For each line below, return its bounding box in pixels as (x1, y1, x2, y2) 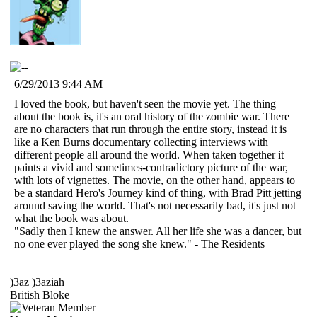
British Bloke (10, 288, 69, 301)
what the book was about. (14, 212, 129, 224)
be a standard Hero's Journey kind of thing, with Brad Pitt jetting (14, 186, 301, 199)
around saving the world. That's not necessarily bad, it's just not (14, 199, 296, 212)
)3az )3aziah (10, 275, 64, 288)
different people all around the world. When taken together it (14, 148, 284, 161)
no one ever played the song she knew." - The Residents (14, 237, 265, 250)
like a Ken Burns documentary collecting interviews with (14, 135, 268, 148)
